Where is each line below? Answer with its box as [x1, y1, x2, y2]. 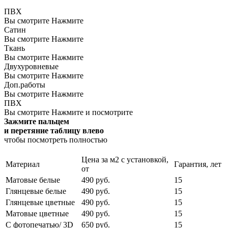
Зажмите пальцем [4, 117, 69, 126]
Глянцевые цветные [6, 197, 75, 207]
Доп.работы [4, 80, 45, 89]
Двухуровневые [4, 62, 59, 71]
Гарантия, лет [174, 159, 221, 168]
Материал [6, 159, 40, 168]
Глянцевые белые [6, 186, 66, 195]
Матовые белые [6, 175, 60, 184]
